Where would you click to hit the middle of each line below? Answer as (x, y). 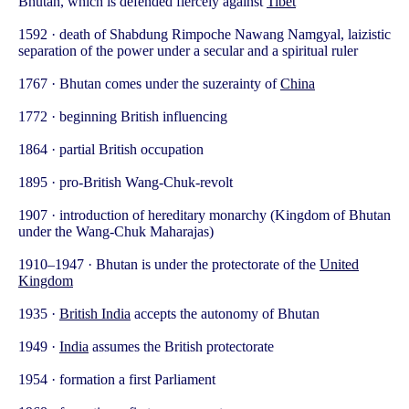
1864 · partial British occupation (111, 149)
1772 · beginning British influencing (123, 116)
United (339, 264)
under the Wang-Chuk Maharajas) (116, 231)
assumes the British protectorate (181, 346)
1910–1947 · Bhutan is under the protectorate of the (169, 264)
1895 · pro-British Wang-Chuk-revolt (126, 182)
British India (95, 314)
